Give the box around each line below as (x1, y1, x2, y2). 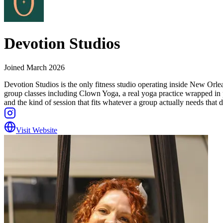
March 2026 (26, 63, 65, 72)
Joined (4, 63, 26, 72)
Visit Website (16, 126, 57, 135)
